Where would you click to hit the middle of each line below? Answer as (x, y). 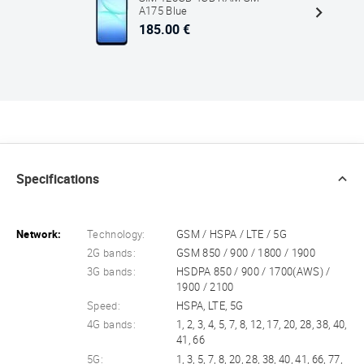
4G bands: (112, 325)
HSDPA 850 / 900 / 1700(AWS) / (253, 272)
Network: (39, 235)
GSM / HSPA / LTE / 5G (232, 235)
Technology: (116, 235)
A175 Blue (163, 11)
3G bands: (112, 272)
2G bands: (112, 253)
